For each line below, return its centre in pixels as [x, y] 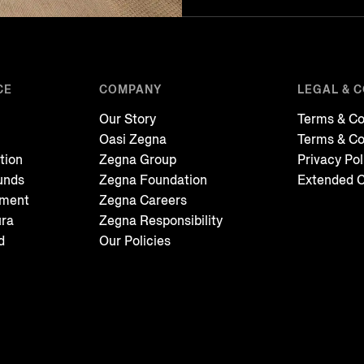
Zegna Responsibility [160, 220]
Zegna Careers [143, 200]
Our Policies [134, 240]
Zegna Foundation [153, 180]
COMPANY [130, 89]
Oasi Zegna [132, 139]
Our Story [127, 119]
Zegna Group [137, 159]
